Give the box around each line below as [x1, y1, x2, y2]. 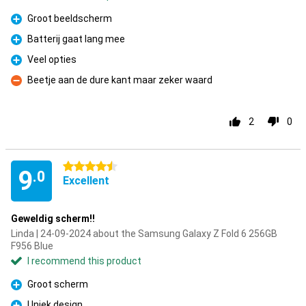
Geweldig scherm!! [11, 213, 95, 224]
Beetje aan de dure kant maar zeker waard [27, 74, 212, 85]
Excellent [63, 174, 109, 187]
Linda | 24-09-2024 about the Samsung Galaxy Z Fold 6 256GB [11, 228, 277, 239]
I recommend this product [27, 255, 141, 266]
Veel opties [27, 54, 76, 65]
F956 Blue [11, 240, 53, 251]
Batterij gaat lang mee [27, 33, 125, 44]
